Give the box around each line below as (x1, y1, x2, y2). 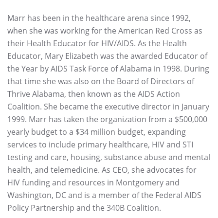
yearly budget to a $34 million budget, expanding (7, 127, 186, 137)
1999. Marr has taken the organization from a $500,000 (7, 114, 207, 125)
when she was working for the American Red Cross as (7, 25, 202, 36)
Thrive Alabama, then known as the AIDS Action (7, 89, 180, 99)
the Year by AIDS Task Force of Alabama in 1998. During (7, 63, 209, 74)
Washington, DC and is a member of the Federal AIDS (7, 190, 201, 200)
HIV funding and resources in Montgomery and (7, 177, 180, 188)
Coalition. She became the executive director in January (7, 101, 209, 112)
